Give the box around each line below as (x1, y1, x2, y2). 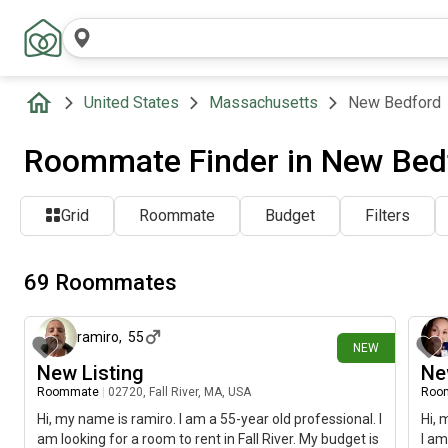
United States (84, 93, 179, 112)
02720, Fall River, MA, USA (108, 385, 251, 399)
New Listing (37, 361, 144, 385)
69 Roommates (24, 269, 177, 295)
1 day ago (333, 283, 387, 297)
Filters (365, 206, 410, 225)
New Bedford (348, 93, 441, 112)
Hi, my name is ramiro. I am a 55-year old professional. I (37, 411, 382, 427)
